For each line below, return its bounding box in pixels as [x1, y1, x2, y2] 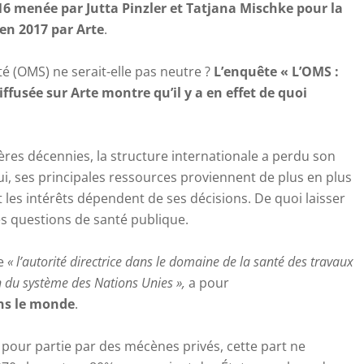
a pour [185, 273, 229, 292]
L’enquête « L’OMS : [214, 62, 339, 80]
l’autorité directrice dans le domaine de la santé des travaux [16, 252, 353, 271]
